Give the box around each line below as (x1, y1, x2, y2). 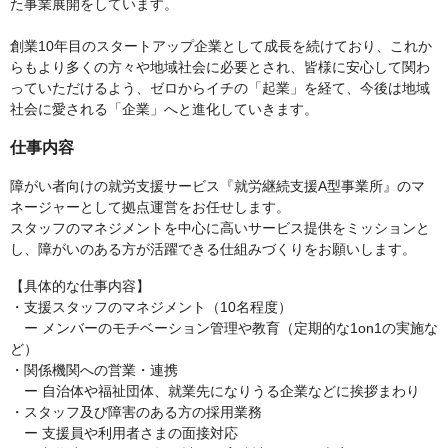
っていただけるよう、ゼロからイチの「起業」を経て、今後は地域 (10, 80, 430, 96)
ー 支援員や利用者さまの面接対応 (10, 425, 238, 441)
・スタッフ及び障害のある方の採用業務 (10, 404, 262, 420)
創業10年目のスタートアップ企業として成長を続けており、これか (10, 38, 432, 54)
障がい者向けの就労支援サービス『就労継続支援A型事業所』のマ (10, 178, 425, 194)
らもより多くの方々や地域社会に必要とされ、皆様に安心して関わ (10, 59, 430, 75)
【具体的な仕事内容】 (10, 278, 150, 294)
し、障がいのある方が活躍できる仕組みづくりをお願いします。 (10, 241, 416, 257)
